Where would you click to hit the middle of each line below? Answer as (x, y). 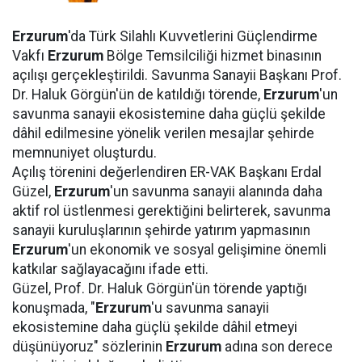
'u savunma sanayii (210, 308)
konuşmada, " (54, 308)
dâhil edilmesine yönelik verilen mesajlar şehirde (163, 133)
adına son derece (277, 347)
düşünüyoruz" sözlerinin (89, 347)
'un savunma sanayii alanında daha (216, 192)
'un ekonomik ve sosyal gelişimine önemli (197, 250)
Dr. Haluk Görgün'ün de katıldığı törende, (138, 95)
